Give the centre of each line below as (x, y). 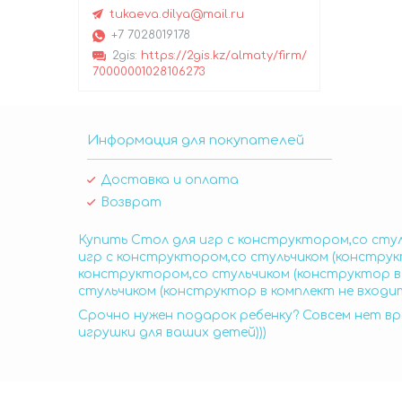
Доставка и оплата (170, 180)
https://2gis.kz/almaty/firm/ (224, 56)
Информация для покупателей (196, 141)
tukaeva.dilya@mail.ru (177, 15)
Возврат (131, 203)
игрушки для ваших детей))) (172, 333)
